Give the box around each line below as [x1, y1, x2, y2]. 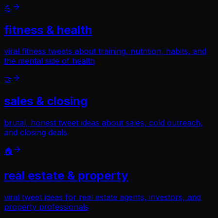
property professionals [4, 202, 89, 212]
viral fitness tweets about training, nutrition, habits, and [4, 46, 206, 56]
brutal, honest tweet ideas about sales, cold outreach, [4, 118, 203, 128]
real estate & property [4, 168, 128, 183]
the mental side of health [4, 56, 95, 66]
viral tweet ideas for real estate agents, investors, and [4, 192, 201, 202]
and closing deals [4, 127, 67, 138]
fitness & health [4, 22, 92, 37]
